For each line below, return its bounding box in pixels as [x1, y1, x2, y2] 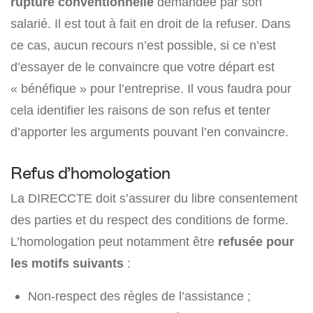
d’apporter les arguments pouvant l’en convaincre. [10, 124, 289, 140]
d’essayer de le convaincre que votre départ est [10, 59, 275, 75]
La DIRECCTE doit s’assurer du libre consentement [10, 191, 298, 206]
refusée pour [218, 234, 294, 249]
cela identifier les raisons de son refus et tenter [10, 103, 270, 118]
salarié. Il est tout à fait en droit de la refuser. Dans [10, 16, 291, 31]
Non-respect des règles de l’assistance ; [28, 289, 251, 304]
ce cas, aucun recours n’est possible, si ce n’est [10, 38, 276, 53]
